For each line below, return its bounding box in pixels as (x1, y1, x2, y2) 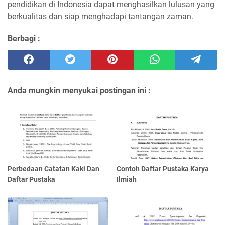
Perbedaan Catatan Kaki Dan (8, 164, 99, 173)
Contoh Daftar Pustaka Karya (117, 164, 209, 173)
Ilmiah (117, 175, 137, 183)
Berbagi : (8, 34, 40, 44)
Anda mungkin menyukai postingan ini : (8, 86, 151, 96)
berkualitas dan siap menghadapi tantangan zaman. (8, 12, 193, 22)
